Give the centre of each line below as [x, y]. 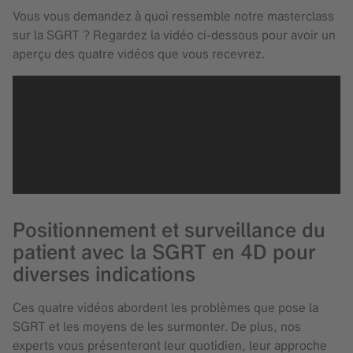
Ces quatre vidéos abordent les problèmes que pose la [165, 308]
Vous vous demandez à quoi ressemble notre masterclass [173, 16]
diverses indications [104, 275]
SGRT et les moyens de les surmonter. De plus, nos [157, 327]
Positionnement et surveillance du [169, 230]
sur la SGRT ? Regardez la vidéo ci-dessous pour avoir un [174, 35]
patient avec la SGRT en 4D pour [164, 253]
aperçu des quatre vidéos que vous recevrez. [139, 54]
